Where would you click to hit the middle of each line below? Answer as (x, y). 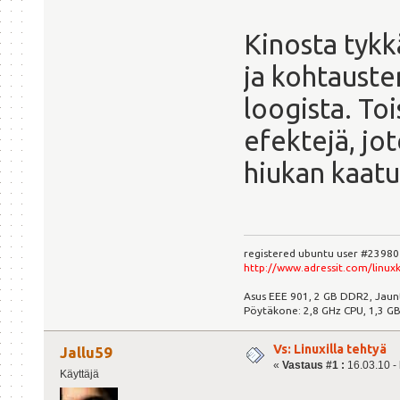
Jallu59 (87, 352)
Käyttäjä (79, 375)
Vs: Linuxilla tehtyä (330, 350)
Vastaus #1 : (313, 366)
